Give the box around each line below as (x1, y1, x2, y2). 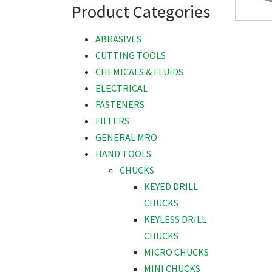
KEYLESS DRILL (144, 213, 206, 226)
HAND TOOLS (95, 148, 151, 160)
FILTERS (95, 115, 129, 127)
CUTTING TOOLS (95, 49, 166, 62)
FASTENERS (95, 98, 144, 111)
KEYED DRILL (144, 180, 198, 193)
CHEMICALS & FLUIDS (95, 66, 183, 78)
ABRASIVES (95, 33, 141, 46)
